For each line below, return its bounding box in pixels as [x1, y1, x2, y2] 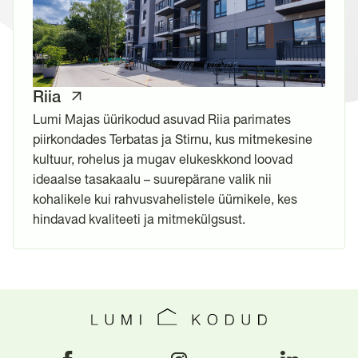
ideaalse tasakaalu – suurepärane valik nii [33, 172, 272, 187]
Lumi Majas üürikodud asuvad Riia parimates [33, 112, 291, 127]
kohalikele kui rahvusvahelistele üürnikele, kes [33, 192, 297, 207]
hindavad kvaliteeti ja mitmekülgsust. [33, 212, 245, 227]
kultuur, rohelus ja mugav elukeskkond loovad [33, 152, 292, 167]
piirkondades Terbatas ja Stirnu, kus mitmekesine [33, 132, 312, 147]
